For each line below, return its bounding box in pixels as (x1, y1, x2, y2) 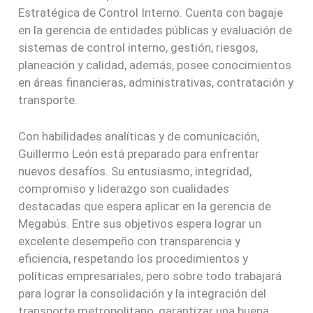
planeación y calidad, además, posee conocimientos (18, 57, 292, 72)
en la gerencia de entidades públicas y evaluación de (18, 22, 293, 37)
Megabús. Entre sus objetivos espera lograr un (18, 217, 262, 231)
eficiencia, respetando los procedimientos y (18, 252, 249, 266)
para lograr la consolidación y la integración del (18, 286, 267, 301)
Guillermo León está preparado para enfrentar (18, 147, 260, 161)
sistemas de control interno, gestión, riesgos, (18, 40, 259, 54)
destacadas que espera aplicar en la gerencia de (18, 199, 272, 214)
